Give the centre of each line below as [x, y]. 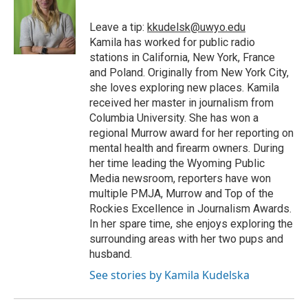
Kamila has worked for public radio [172, 43]
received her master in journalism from [181, 103]
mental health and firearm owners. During [187, 148]
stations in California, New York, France [182, 58]
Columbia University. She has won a [174, 118]
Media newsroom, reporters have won [180, 179]
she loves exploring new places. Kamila [184, 88]
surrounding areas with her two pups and [186, 239]
